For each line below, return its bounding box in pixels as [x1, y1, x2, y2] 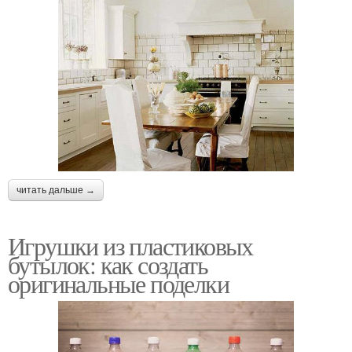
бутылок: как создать [8, 247, 207, 281]
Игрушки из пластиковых [8, 228, 253, 262]
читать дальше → [16, 184, 95, 196]
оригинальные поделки [8, 266, 229, 300]
